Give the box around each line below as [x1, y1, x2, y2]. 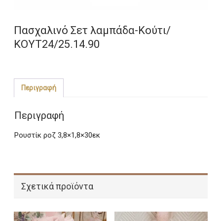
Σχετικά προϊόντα [21, 181, 93, 191]
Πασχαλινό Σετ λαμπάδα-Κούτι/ [13, 24, 171, 37]
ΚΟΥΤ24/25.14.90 [13, 38, 100, 50]
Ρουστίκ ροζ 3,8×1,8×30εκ [14, 130, 100, 140]
